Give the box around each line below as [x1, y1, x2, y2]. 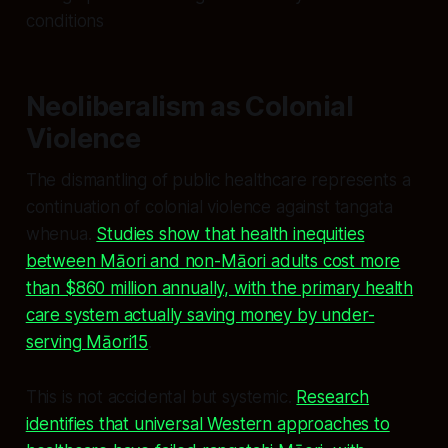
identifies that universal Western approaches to [25, 414, 390, 435]
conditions [25, 11, 105, 32]
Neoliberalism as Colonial [25, 90, 354, 124]
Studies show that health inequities [96, 224, 365, 245]
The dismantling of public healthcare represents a [25, 170, 411, 191]
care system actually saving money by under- [25, 305, 375, 326]
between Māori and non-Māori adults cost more [25, 251, 401, 272]
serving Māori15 [25, 332, 149, 353]
